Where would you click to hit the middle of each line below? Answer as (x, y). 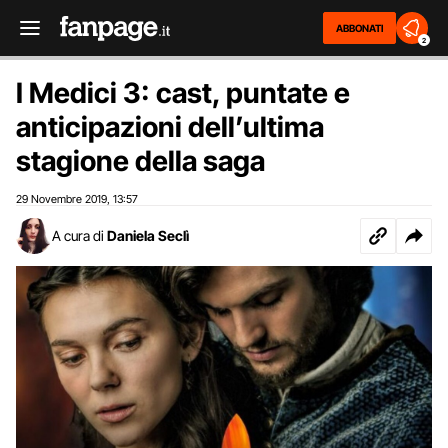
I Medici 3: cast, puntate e (183, 93)
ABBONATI (359, 28)
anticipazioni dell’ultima (170, 127)
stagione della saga (140, 161)
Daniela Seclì (148, 235)
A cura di (78, 235)
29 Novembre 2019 (61, 199)
